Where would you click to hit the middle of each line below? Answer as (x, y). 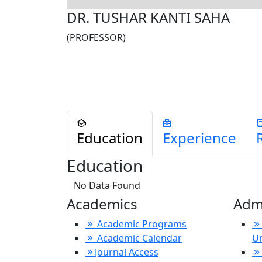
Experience (199, 138)
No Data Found (107, 185)
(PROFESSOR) (96, 37)
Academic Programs (141, 224)
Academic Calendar (138, 238)
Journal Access (127, 252)
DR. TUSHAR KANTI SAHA (148, 17)
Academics (102, 204)
